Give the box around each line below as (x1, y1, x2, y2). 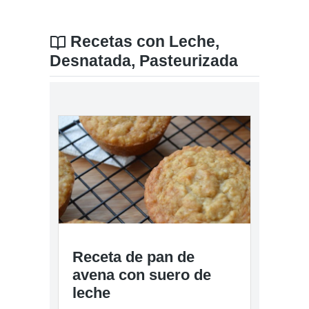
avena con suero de (72, 266, 211, 284)
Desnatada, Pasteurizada (50, 52, 238, 70)
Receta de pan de (72, 248, 195, 266)
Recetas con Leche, (66, 32, 219, 50)
